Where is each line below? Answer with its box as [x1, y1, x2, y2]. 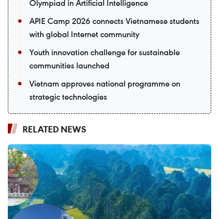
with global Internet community [29, 29, 139, 40]
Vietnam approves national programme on [29, 78, 180, 89]
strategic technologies [29, 91, 107, 103]
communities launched [29, 60, 109, 71]
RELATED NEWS [22, 123, 87, 135]
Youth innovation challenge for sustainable [29, 47, 180, 58]
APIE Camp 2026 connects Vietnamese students [29, 16, 199, 27]
